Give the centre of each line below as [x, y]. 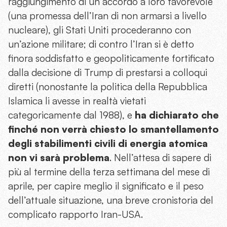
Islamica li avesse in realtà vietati [77, 101]
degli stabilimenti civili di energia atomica [108, 144]
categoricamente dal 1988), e [71, 115]
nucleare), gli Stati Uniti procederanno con [100, 30]
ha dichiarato [167, 115]
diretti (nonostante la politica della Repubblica [108, 87]
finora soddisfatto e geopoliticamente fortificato [111, 59]
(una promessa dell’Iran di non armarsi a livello [107, 16]
